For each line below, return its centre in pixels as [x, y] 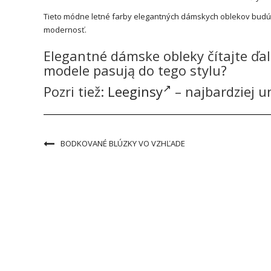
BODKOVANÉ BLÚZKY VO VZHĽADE [123, 143]
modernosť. [65, 29]
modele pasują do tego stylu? [135, 70]
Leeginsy [135, 91]
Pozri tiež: [76, 91]
